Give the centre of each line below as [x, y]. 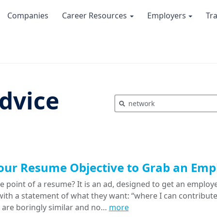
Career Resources [95, 16]
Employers [167, 16]
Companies [28, 16]
